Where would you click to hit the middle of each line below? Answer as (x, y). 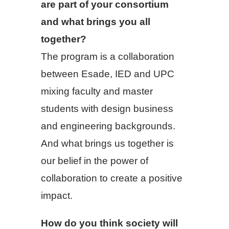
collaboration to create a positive (112, 178)
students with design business (107, 109)
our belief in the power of (95, 161)
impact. (57, 196)
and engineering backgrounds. (108, 126)
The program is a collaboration (108, 57)
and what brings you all (96, 22)
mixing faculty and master (97, 91)
